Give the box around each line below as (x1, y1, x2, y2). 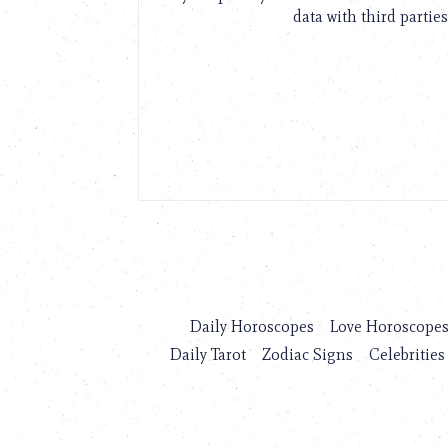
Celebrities (368, 344, 445, 364)
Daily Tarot (169, 344, 246, 364)
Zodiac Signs (261, 344, 353, 364)
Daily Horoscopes (190, 316, 314, 336)
